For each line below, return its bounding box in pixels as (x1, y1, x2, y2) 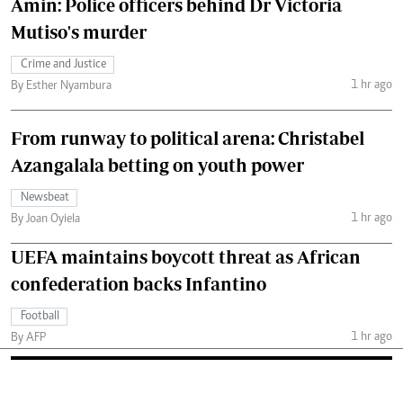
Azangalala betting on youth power (11, 155, 304, 176)
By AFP (11, 332, 46, 345)
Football (21, 310, 59, 324)
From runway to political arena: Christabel (11, 128, 364, 149)
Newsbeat (21, 192, 69, 205)
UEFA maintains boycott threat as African (11, 246, 361, 268)
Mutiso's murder (11, 22, 147, 43)
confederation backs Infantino (11, 273, 266, 295)
